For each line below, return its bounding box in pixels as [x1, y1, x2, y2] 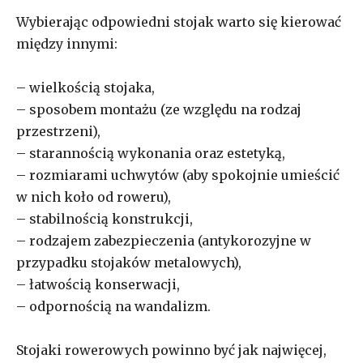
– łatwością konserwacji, [16, 275, 180, 293]
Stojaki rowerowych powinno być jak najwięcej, [16, 341, 327, 358]
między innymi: [16, 35, 117, 52]
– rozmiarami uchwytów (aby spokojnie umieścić [16, 166, 340, 183]
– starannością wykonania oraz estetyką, [16, 144, 285, 161]
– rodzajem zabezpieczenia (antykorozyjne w [16, 232, 311, 249]
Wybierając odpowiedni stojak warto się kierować [16, 13, 341, 30]
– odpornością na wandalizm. [16, 297, 211, 314]
